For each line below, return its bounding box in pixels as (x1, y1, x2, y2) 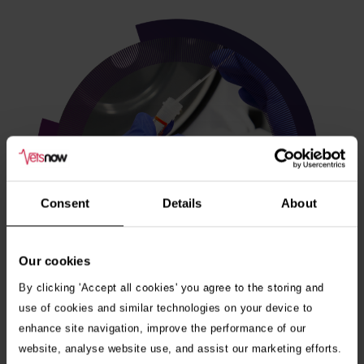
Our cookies (19, 253, 90, 268)
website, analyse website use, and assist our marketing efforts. (19, 342, 345, 354)
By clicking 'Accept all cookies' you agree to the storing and (19, 281, 324, 293)
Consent (41, 196, 89, 210)
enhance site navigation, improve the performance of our (19, 322, 306, 334)
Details (162, 196, 202, 210)
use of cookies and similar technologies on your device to (19, 301, 313, 314)
